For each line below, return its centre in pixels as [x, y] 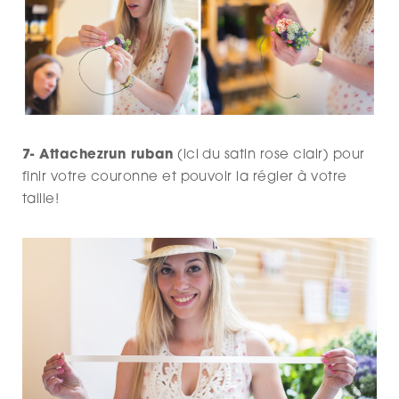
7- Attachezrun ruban [98, 155]
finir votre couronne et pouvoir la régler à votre [185, 177]
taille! [41, 199]
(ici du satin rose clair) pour [269, 155]
